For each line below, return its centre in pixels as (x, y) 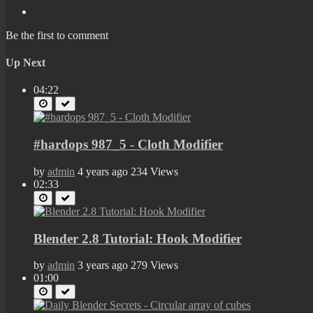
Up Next (26, 63)
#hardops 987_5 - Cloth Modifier (128, 145)
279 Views (154, 265)
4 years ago (103, 171)
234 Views (154, 171)
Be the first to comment (57, 35)
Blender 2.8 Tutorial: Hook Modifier (138, 238)
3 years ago (103, 265)
